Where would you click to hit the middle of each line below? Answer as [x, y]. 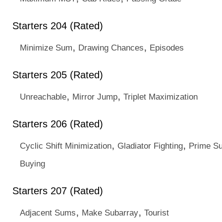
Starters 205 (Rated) [58, 75]
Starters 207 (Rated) [58, 191]
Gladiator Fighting [150, 146]
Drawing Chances [111, 48]
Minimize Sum [46, 48]
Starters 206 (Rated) [58, 124]
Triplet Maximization [161, 97]
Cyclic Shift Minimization [66, 146]
